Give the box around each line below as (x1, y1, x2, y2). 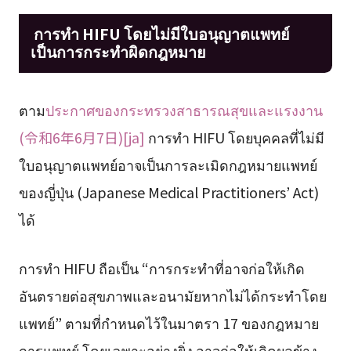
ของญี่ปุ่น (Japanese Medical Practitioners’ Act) (18, 181, 319, 202)
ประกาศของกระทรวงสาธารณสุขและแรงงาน (45, 99, 323, 120)
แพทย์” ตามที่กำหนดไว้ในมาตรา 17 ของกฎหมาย (18, 312, 319, 333)
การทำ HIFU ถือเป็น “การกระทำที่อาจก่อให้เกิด (18, 257, 305, 278)
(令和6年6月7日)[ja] (18, 126, 145, 147)
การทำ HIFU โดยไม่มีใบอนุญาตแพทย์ (30, 22, 290, 45)
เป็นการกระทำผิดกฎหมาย (30, 40, 206, 63)
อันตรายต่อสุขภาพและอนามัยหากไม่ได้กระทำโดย (18, 284, 327, 306)
